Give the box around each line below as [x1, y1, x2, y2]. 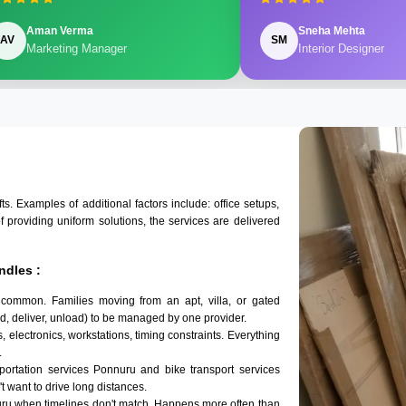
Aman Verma [25, 24, 93, 38]
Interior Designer [297, 42, 384, 56]
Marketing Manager [25, 42, 127, 56]
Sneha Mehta [297, 24, 365, 38]
